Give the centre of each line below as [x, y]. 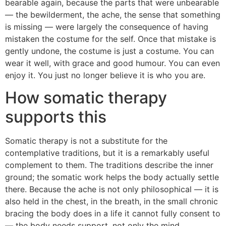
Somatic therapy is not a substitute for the [86, 141]
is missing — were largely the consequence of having [107, 26]
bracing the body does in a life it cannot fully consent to [113, 214]
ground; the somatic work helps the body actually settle [112, 177]
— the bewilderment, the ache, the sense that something [113, 14]
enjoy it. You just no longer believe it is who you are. [105, 75]
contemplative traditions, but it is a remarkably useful [107, 153]
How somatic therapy [86, 98]
